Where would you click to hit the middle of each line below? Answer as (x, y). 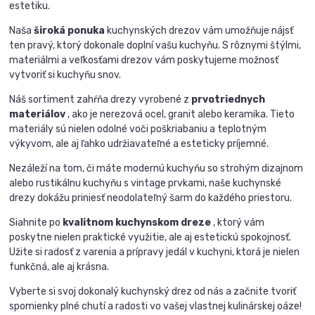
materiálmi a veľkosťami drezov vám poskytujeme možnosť (144, 60)
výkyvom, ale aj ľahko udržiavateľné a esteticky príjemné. (139, 143)
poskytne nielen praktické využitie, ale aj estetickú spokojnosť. (150, 237)
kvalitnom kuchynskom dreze (137, 222)
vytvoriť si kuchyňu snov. (65, 75)
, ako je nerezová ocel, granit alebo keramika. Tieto (180, 114)
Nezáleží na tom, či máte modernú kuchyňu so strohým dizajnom (156, 168)
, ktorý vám (238, 222)
